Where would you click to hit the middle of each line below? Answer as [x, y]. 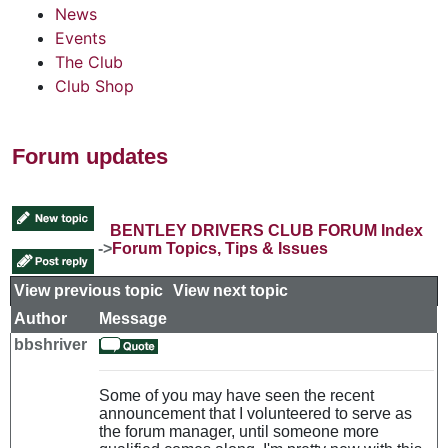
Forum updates [90, 156]
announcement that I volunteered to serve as [255, 413]
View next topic [230, 290]
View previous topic [88, 290]
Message [133, 318]
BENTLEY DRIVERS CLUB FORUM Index [266, 230]
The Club [89, 61]
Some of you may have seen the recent [236, 395]
